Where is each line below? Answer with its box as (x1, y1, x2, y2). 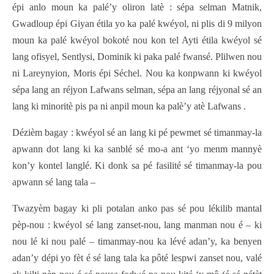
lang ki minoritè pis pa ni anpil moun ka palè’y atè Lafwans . (12, 101, 246, 112)
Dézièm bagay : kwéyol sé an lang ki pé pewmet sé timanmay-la (12, 127, 262, 138)
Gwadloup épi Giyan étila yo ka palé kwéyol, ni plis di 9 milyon (12, 18, 262, 29)
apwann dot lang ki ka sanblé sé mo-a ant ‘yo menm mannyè (12, 144, 262, 155)
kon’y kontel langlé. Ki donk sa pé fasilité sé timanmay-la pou (12, 160, 262, 171)
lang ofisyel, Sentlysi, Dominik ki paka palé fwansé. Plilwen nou (12, 51, 262, 62)
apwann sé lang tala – (12, 177, 95, 188)
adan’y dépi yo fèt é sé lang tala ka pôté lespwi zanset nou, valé (12, 253, 262, 264)
